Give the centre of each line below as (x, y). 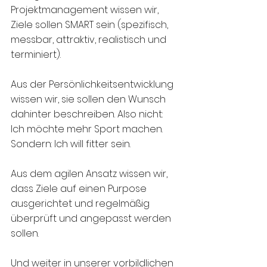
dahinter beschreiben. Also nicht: (88, 114)
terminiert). (37, 55)
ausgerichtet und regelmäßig (81, 204)
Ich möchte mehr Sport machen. (88, 129)
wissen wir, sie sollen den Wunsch (89, 100)
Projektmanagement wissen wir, (86, 10)
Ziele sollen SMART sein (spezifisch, (91, 25)
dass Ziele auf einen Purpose (80, 189)
